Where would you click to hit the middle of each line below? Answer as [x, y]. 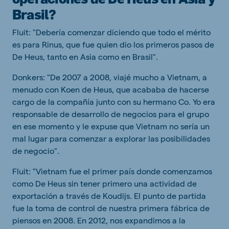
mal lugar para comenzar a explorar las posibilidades [111, 139]
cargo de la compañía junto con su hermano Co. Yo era [114, 102]
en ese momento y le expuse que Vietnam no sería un [111, 126]
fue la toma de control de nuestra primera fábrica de [111, 208]
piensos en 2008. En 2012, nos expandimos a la [99, 220]
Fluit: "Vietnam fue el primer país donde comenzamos [112, 171]
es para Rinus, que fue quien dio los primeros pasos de [113, 44]
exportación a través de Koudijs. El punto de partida [109, 196]
